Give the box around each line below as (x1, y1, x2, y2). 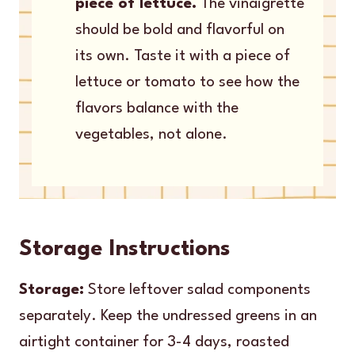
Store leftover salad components (84, 281, 311, 298)
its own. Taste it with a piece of (75, 48, 290, 64)
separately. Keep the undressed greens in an (19, 307, 317, 324)
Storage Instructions (19, 238, 231, 261)
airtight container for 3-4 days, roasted (19, 334, 289, 350)
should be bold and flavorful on (75, 21, 284, 38)
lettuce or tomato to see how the (75, 74, 300, 90)
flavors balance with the (75, 100, 239, 116)
